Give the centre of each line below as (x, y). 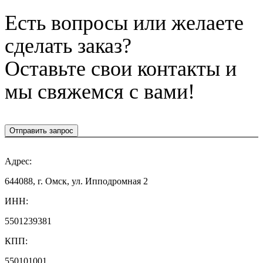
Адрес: (18, 161)
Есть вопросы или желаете (124, 23)
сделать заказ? (68, 45)
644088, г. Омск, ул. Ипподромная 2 (76, 181)
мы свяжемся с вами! (100, 91)
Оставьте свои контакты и (121, 68)
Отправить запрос (41, 130)
